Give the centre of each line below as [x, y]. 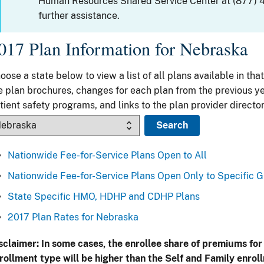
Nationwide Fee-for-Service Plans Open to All [108, 156]
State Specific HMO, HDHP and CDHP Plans [104, 197]
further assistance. [79, 16]
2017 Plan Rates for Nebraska [73, 217]
